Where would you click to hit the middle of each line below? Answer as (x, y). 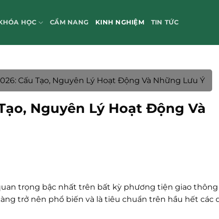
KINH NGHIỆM (120, 22)
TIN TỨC (164, 22)
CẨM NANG (69, 22)
